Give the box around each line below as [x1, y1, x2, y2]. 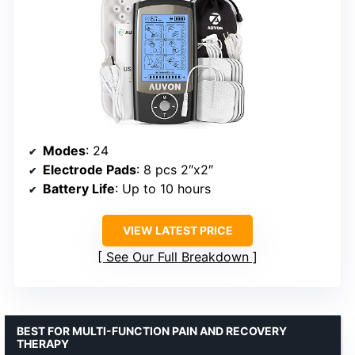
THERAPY [17, 336, 69, 350]
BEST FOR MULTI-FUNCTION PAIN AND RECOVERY [17, 323, 287, 338]
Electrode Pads [43, 161, 136, 177]
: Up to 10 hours [115, 180, 211, 197]
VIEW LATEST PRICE [122, 223, 233, 237]
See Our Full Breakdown [106, 248, 249, 265]
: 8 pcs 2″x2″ [136, 161, 213, 177]
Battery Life [43, 180, 115, 197]
